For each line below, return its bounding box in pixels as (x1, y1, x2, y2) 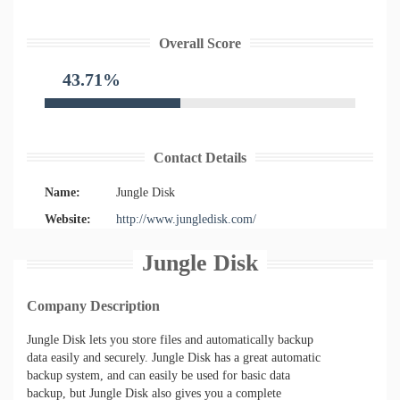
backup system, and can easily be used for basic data (27, 369, 290, 382)
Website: (45, 212, 91, 226)
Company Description (27, 298, 160, 313)
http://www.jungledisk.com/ (116, 212, 256, 226)
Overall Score (159, 36, 241, 51)
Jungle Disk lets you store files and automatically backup (27, 333, 313, 346)
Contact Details (154, 150, 246, 165)
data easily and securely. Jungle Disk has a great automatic (27, 351, 321, 364)
